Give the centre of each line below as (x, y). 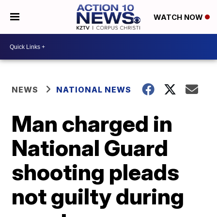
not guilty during (98, 196)
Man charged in (92, 124)
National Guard (90, 148)
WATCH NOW (179, 17)
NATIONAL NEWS (94, 90)
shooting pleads (96, 172)
